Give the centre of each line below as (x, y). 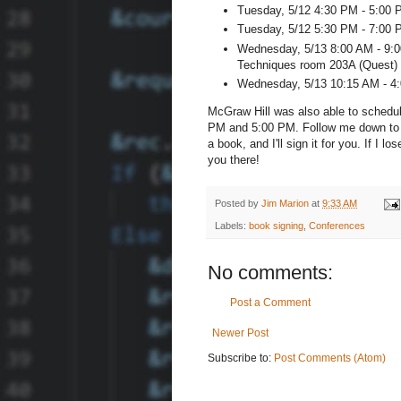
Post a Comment (270, 302)
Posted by (238, 204)
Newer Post (240, 333)
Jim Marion (285, 204)
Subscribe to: (241, 358)
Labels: (232, 225)
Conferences (337, 225)
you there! (234, 160)
